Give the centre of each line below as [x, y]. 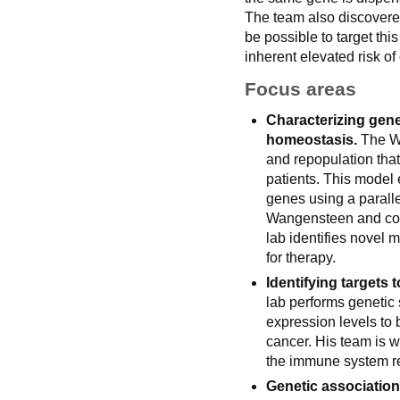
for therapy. [301, 258]
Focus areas [300, 89]
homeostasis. [312, 140]
